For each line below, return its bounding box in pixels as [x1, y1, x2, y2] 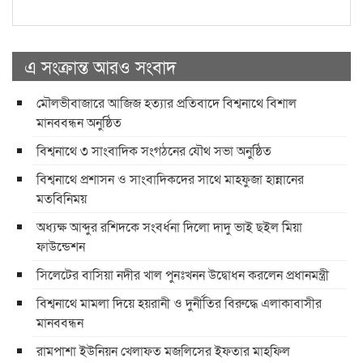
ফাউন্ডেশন [36, 237, 85, 256]
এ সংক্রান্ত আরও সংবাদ [24, 53, 177, 79]
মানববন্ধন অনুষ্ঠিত [36, 113, 122, 132]
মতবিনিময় [36, 189, 87, 208]
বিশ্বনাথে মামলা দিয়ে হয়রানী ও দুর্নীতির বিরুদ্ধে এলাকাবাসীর [36, 293, 322, 313]
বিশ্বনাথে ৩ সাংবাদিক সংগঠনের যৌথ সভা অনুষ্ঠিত [36, 141, 271, 160]
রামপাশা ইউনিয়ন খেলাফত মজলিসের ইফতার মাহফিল [36, 341, 290, 361]
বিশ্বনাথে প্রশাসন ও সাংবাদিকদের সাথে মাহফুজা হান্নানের [36, 169, 304, 189]
